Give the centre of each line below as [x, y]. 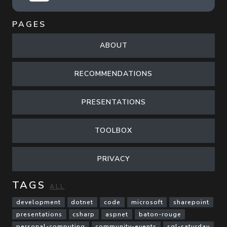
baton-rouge [160, 214]
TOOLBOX [113, 130]
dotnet [82, 202]
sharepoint [192, 202]
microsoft [147, 202]
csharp [84, 214]
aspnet [117, 214]
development [38, 202]
